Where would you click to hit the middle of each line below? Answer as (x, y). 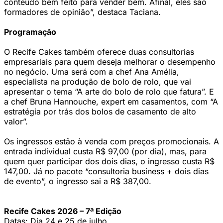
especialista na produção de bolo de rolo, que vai (98, 82)
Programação (30, 32)
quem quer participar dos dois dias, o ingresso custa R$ (109, 161)
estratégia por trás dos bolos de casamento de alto (100, 111)
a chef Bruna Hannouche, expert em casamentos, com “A (111, 102)
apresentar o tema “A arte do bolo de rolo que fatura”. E (109, 92)
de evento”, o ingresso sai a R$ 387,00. (78, 181)
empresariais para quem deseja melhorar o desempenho (110, 62)
